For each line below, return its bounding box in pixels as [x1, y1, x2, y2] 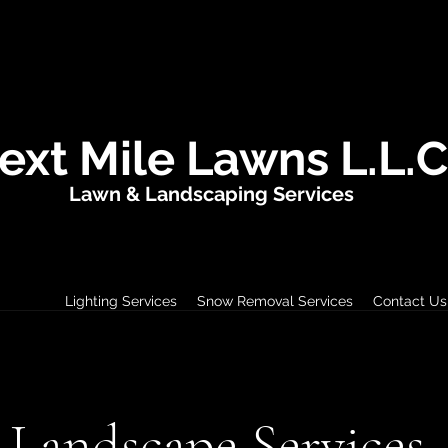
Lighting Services [65, 293, 177, 309]
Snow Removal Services [197, 293, 353, 309]
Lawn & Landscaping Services [68, 182, 354, 206]
